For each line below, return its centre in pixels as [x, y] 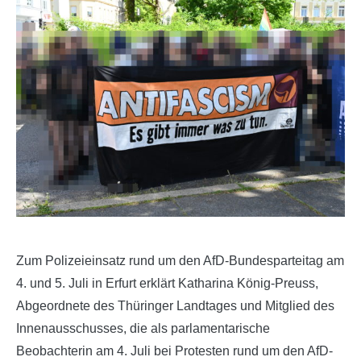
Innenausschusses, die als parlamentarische [143, 328]
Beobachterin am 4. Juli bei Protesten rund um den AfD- [174, 351]
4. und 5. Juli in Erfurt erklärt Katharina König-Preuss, [167, 283]
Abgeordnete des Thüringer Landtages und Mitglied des [175, 305]
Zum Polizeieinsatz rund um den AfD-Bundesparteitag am [180, 260]
